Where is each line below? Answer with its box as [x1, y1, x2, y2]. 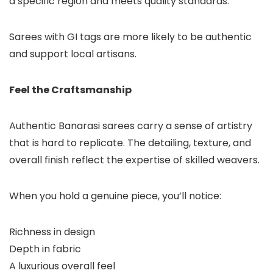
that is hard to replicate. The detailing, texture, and [9, 136, 251, 151]
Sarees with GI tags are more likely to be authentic [9, 30, 252, 44]
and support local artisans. [9, 47, 136, 62]
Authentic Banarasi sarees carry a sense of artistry [9, 119, 252, 133]
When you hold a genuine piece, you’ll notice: [9, 189, 221, 204]
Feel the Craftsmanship [9, 83, 132, 97]
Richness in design [9, 225, 95, 239]
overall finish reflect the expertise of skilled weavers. [9, 153, 260, 168]
